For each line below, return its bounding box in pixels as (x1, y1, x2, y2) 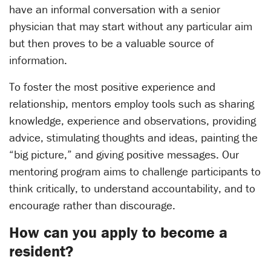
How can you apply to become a (9, 223, 227, 243)
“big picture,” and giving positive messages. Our (9, 147, 239, 162)
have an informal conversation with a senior (9, 2, 220, 17)
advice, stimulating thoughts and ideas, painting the (9, 130, 258, 145)
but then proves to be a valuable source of (9, 36, 214, 51)
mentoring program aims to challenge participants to (9, 164, 261, 179)
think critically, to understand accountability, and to (9, 181, 255, 196)
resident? (9, 241, 73, 261)
